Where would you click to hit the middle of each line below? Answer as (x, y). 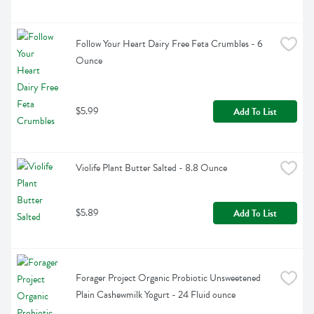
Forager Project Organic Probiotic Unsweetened (168, 278)
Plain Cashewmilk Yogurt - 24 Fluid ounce (156, 295)
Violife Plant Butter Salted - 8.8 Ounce (151, 168)
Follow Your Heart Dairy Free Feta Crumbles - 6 (169, 44)
